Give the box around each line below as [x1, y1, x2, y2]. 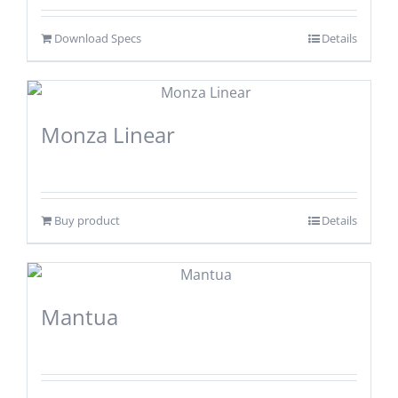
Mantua [40, 301, 118, 331]
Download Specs [53, 29, 141, 46]
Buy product [53, 211, 120, 228]
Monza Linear [40, 119, 175, 149]
